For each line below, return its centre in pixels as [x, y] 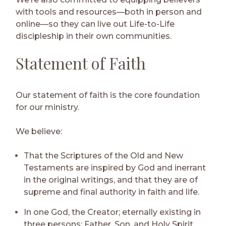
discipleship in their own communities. [94, 36]
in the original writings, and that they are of [111, 180]
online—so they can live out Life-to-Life [95, 24]
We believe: [39, 131]
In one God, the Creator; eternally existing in [112, 212]
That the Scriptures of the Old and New [104, 155]
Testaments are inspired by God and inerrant [115, 167]
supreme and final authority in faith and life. [112, 192]
